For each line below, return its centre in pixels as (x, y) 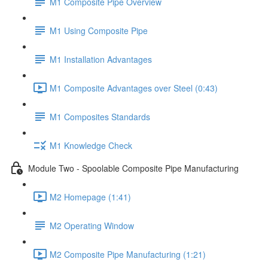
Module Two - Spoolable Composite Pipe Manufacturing (133, 168)
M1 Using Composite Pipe (99, 30)
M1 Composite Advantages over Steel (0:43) (134, 88)
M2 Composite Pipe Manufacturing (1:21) (128, 254)
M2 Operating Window (92, 225)
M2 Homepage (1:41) (90, 197)
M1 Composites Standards (100, 116)
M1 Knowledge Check (91, 145)
